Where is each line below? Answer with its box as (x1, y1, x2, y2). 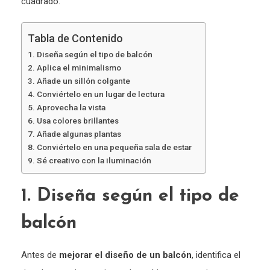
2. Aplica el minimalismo (28, 63, 121, 73)
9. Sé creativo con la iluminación (28, 155, 153, 166)
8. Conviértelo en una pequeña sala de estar (28, 142, 193, 152)
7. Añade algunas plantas (28, 129, 121, 139)
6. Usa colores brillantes (28, 116, 121, 126)
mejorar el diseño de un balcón (59, 250, 192, 261)
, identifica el (192, 250, 240, 261)
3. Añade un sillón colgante (28, 76, 132, 86)
